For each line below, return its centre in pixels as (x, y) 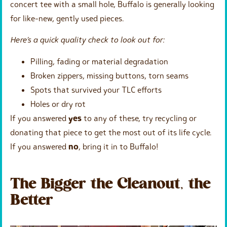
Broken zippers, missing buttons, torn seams (109, 75)
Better (32, 201)
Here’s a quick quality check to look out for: (87, 40)
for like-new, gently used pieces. (67, 18)
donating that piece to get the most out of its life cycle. (111, 132)
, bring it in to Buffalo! (118, 146)
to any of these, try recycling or (139, 118)
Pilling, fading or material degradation (99, 61)
